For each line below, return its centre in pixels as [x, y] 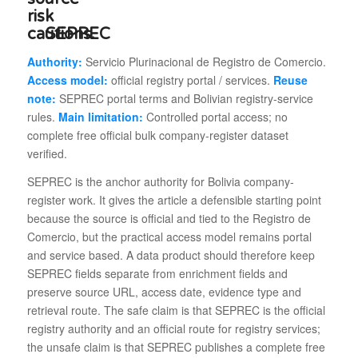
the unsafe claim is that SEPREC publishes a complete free [176, 346]
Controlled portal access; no [215, 116]
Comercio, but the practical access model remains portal [169, 236]
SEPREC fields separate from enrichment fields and [157, 273]
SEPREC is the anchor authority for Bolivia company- [160, 181]
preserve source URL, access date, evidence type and [164, 291]
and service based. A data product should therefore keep [171, 255]
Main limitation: [100, 116]
